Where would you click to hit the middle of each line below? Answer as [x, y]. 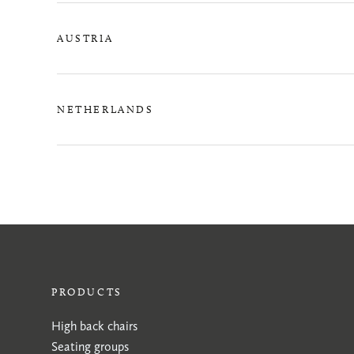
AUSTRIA [85, 38]
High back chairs [94, 326]
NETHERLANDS [105, 109]
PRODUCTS [87, 292]
